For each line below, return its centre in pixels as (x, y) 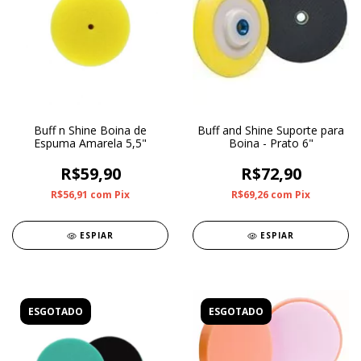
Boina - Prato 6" (271, 143)
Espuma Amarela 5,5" (90, 143)
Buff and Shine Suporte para (271, 131)
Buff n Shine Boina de (90, 131)
